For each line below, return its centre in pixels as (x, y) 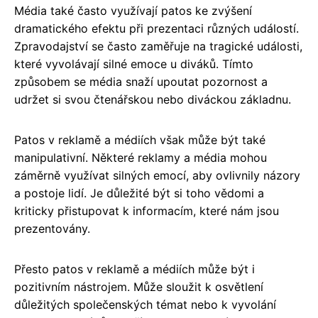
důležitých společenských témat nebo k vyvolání (145, 304)
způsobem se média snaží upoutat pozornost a (141, 81)
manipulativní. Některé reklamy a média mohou (141, 157)
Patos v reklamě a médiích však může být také (140, 139)
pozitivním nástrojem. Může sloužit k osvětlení (139, 286)
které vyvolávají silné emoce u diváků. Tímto (134, 64)
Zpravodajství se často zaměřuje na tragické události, (158, 46)
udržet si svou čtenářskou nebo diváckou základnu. (153, 99)
